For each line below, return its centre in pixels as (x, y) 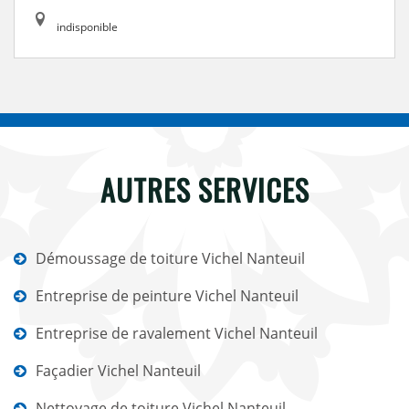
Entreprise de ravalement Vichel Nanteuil (177, 333)
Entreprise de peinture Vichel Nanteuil (167, 296)
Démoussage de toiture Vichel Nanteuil (170, 258)
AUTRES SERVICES (204, 189)
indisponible (87, 27)
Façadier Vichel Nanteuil (118, 371)
